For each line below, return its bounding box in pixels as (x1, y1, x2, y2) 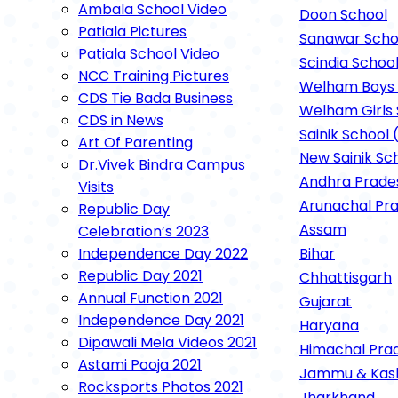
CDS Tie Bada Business (78, 88, 233, 108)
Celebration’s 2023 (78, 221, 209, 242)
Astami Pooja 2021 (78, 354, 202, 375)
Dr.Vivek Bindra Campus (78, 155, 245, 175)
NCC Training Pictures (78, 66, 229, 86)
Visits (78, 177, 114, 197)
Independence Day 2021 (78, 310, 244, 330)
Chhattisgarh (299, 267, 392, 288)
